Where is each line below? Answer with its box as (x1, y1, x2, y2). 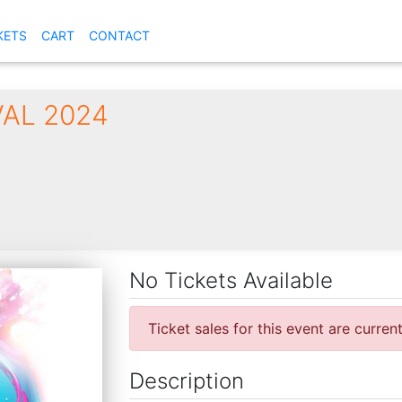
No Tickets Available (129, 267, 333, 293)
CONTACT (89, 27, 150, 43)
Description (129, 367, 244, 394)
